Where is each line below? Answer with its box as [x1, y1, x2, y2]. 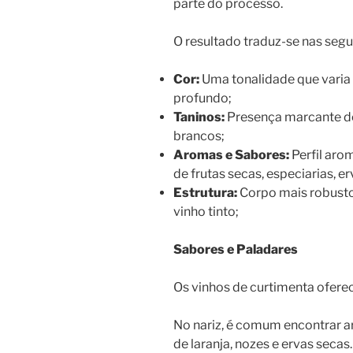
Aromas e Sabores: [173, 147, 289, 163]
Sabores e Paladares [173, 242, 298, 258]
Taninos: [173, 110, 225, 125]
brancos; [173, 128, 225, 144]
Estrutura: [173, 185, 237, 201]
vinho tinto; [173, 204, 239, 220]
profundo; [173, 91, 232, 106]
